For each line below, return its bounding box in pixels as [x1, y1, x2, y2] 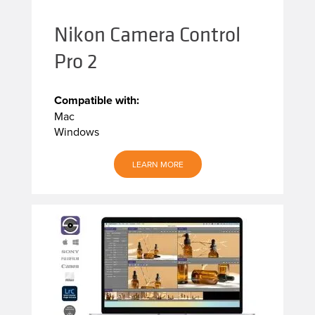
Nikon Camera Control [53, 20, 240, 48]
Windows [53, 123, 99, 139]
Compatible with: [53, 91, 139, 108]
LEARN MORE [131, 157, 184, 170]
